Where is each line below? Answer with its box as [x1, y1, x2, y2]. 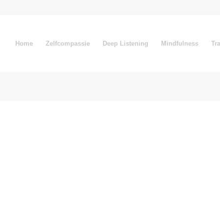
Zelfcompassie [45, 40, 90, 47]
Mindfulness [161, 40, 198, 47]
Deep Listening [102, 40, 148, 47]
